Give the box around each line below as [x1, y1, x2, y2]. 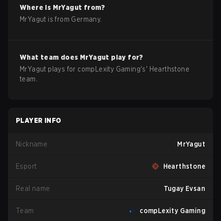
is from [46, 15, 72, 23]
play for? [109, 53, 144, 61]
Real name [16, 184, 50, 192]
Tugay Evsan [163, 184, 205, 192]
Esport [16, 162, 37, 170]
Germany [71, 15, 101, 23]
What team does [20, 53, 80, 61]
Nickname [16, 140, 48, 148]
